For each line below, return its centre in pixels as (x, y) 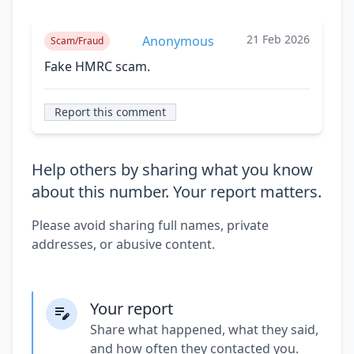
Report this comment (110, 111)
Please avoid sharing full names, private (150, 225)
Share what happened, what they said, (204, 329)
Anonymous (178, 41)
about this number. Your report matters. (177, 191)
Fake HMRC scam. (97, 66)
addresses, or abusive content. (123, 244)
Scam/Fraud (77, 40)
